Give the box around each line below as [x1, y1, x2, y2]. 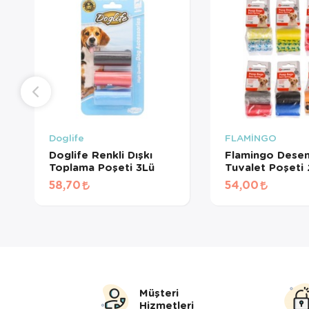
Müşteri [139, 286, 179, 299]
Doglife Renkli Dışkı [48, 148, 152, 162]
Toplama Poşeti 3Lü [48, 160, 154, 175]
